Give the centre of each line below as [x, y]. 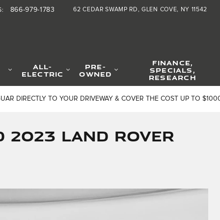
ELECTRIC [42, 74]
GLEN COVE [159, 10]
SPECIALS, [172, 70]
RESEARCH [173, 77]
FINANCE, [173, 63]
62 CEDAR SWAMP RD [106, 10]
